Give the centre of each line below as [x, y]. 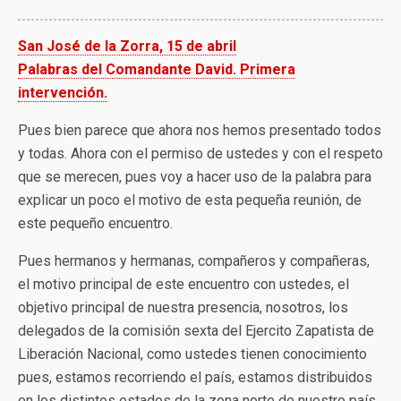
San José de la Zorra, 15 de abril [127, 46]
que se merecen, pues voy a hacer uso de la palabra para [195, 177]
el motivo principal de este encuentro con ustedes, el [183, 284]
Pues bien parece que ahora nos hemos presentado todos [200, 130]
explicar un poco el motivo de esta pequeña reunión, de [190, 200]
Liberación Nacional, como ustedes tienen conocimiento [192, 354]
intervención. [63, 93]
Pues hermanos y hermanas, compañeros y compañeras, [194, 261]
